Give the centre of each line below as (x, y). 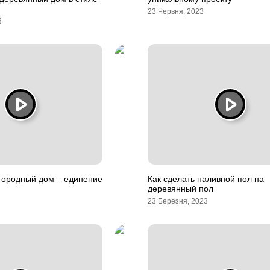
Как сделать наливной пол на (206, 179)
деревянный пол (181, 189)
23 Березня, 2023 (178, 201)
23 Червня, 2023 (176, 11)
